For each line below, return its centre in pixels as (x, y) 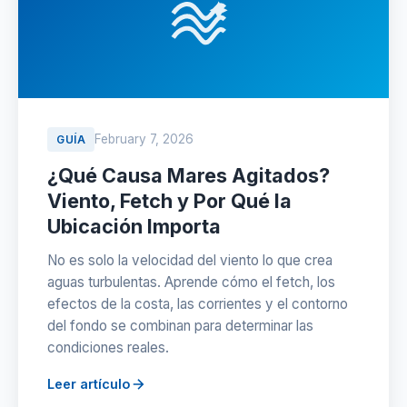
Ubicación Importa (134, 226)
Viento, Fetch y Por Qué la (169, 201)
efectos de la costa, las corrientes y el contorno (198, 304)
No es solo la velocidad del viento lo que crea (190, 260)
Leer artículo (89, 384)
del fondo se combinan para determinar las (180, 326)
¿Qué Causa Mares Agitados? (189, 175)
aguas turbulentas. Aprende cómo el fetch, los (191, 282)
